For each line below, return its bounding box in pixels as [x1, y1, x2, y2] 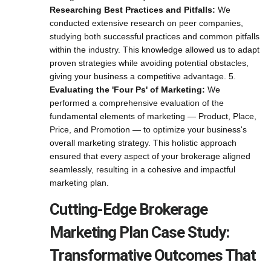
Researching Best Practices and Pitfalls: [50, 5, 215, 15]
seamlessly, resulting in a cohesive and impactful [50, 165, 235, 174]
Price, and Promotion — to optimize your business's [50, 125, 247, 134]
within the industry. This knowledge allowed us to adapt [50, 45, 260, 54]
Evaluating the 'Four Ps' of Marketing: [50, 85, 205, 94]
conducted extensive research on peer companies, [50, 18, 243, 28]
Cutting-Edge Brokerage [50, 200, 207, 218]
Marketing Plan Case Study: [50, 223, 229, 241]
